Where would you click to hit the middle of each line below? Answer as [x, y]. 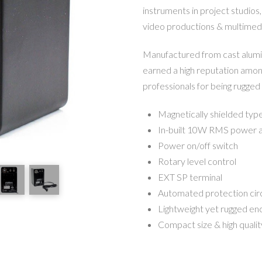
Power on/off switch [198, 145]
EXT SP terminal [190, 177]
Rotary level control [197, 161]
